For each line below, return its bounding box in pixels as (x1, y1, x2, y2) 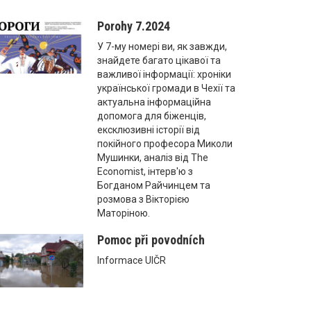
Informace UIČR (97, 254, 167, 266)
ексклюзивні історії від (97, 124, 201, 135)
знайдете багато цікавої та (97, 54, 221, 66)
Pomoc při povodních (97, 232, 205, 247)
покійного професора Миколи (97, 137, 233, 149)
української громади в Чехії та (97, 82, 236, 94)
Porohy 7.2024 (97, 18, 171, 33)
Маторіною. (97, 207, 151, 219)
